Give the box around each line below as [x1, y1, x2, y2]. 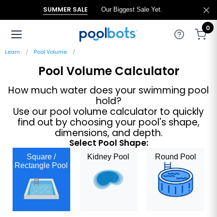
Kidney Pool [87, 153, 130, 161]
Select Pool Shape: [69, 137, 148, 149]
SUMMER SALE [43, 5, 88, 14]
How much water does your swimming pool [8, 84, 209, 97]
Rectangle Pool [15, 161, 68, 170]
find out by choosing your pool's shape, [17, 116, 200, 129]
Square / [27, 153, 56, 161]
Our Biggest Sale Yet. [101, 6, 162, 13]
